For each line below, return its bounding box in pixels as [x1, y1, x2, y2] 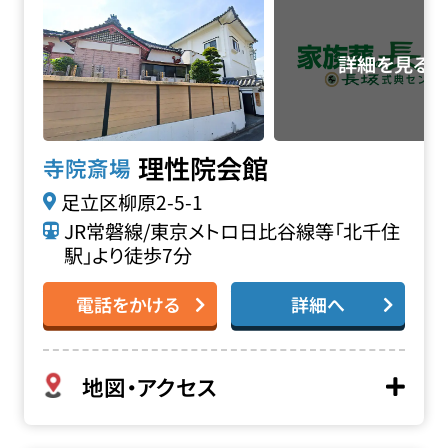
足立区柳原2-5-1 [60, 188, 203, 217]
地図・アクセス [82, 370, 218, 402]
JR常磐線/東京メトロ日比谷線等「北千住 [63, 217, 400, 246]
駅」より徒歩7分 [63, 241, 192, 270]
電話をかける [75, 290, 180, 317]
